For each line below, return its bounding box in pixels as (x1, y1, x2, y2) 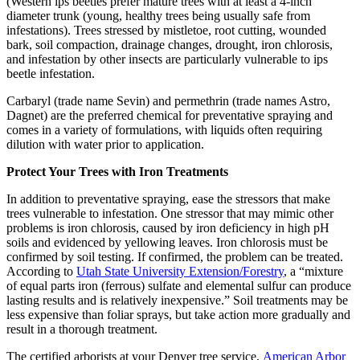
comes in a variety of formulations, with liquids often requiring (6, 122, 322, 137)
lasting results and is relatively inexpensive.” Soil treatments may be (6, 292, 348, 307)
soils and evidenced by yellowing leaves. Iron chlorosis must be (6, 235, 328, 249)
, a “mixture (284, 264, 343, 278)
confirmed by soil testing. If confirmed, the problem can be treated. (6, 249, 343, 264)
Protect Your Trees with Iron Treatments (6, 164, 228, 178)
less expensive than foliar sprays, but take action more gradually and (6, 307, 350, 321)
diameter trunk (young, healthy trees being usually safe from (6, 8, 310, 22)
